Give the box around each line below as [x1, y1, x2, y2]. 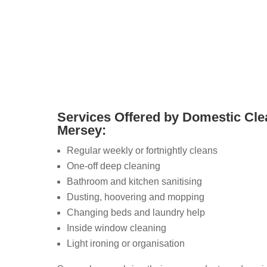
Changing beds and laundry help [67, 207, 206, 218]
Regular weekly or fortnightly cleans [67, 145, 218, 156]
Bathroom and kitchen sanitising [67, 176, 203, 187]
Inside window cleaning [67, 222, 167, 233]
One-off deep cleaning [67, 160, 161, 171]
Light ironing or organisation [67, 238, 185, 249]
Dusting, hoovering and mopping [67, 191, 205, 202]
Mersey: [57, 122, 107, 138]
